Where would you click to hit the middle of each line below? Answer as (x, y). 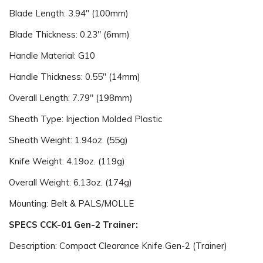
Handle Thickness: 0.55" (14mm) (75, 77)
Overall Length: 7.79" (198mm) (71, 98)
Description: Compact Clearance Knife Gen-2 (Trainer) (118, 246)
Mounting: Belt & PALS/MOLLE (71, 203)
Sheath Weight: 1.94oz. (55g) (68, 140)
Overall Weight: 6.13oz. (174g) (70, 182)
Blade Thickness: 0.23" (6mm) (69, 34)
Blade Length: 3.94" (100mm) (69, 13)
